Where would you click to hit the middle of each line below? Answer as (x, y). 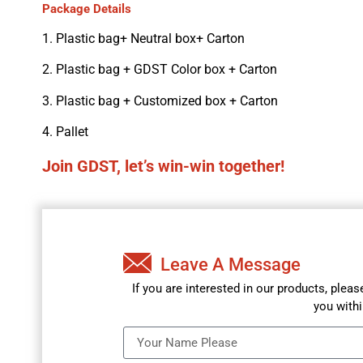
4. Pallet (65, 132)
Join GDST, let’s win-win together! (163, 166)
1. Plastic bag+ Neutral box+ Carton (143, 38)
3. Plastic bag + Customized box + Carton (160, 100)
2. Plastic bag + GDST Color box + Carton (160, 70)
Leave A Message (231, 264)
